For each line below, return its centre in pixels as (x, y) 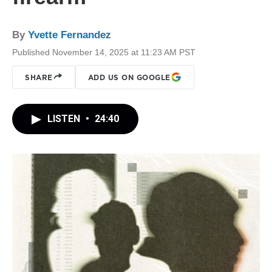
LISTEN (65, 119)
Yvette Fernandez (70, 35)
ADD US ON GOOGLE (129, 77)
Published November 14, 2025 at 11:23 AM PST (104, 52)
